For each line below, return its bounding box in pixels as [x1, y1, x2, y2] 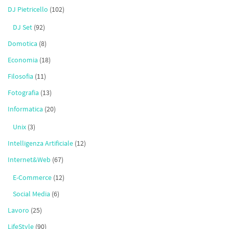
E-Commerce [13, 173, 52, 182]
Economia [8, 55, 38, 65]
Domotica [8, 39, 37, 49]
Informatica [8, 104, 43, 114]
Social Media [13, 189, 50, 199]
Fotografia [8, 88, 39, 98]
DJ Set [13, 22, 32, 32]
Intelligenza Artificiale [8, 139, 73, 148]
